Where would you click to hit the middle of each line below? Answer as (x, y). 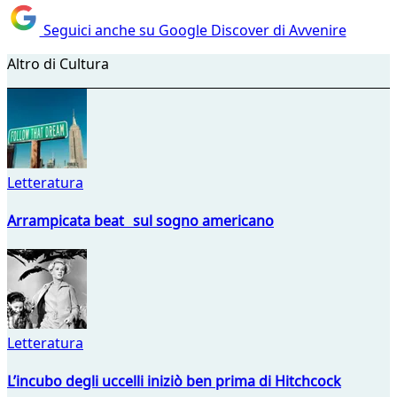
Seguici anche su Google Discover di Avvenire (193, 30)
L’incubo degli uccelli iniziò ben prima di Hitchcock (174, 381)
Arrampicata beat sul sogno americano (140, 220)
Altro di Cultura (58, 63)
